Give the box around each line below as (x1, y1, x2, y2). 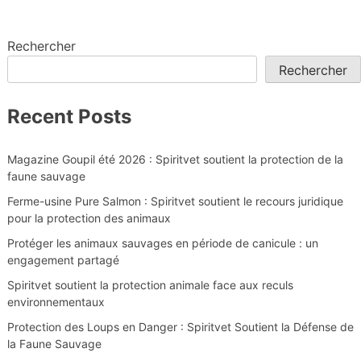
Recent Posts (6, 104, 131, 128)
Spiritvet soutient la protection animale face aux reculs (6, 278, 293, 293)
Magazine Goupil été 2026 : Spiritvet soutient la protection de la (6, 152, 343, 167)
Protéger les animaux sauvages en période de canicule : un (6, 236, 318, 251)
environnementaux (6, 295, 105, 309)
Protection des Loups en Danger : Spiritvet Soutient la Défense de (6, 320, 354, 334)
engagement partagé (6, 253, 119, 268)
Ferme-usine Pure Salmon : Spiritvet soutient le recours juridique (6, 194, 343, 209)
